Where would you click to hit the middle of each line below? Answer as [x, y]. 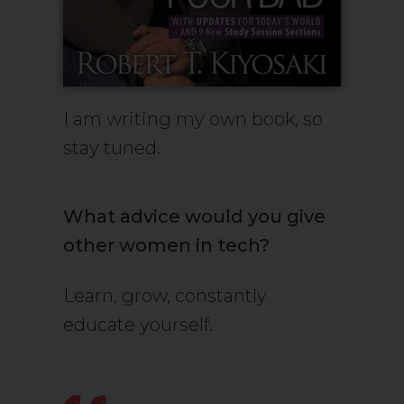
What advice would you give [194, 216]
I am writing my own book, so [193, 119]
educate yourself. [138, 324]
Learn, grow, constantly [165, 295]
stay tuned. [112, 147]
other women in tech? [166, 245]
